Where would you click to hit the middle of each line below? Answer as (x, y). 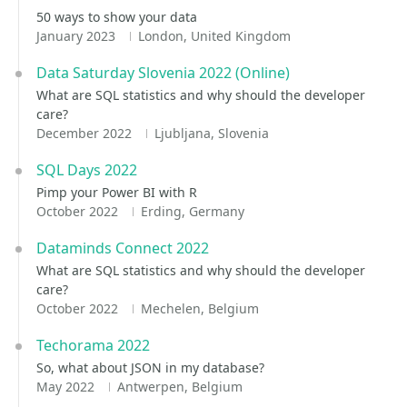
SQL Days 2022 (87, 170)
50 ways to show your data (117, 17)
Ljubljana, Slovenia (211, 133)
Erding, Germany (192, 211)
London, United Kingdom (214, 36)
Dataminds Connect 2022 (123, 248)
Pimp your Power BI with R (117, 192)
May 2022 (67, 387)
